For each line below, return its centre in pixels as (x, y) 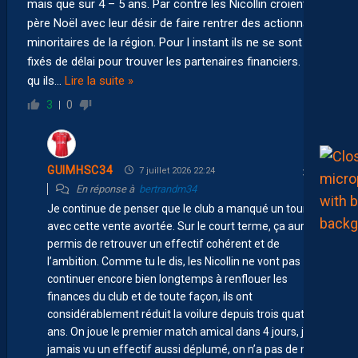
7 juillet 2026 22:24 (176, 170)
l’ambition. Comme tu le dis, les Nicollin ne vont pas (174, 261)
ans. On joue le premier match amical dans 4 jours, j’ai (181, 331)
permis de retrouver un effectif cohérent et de (163, 243)
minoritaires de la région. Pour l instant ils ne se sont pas (176, 42)
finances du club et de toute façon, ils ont (150, 296)
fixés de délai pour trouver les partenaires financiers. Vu (173, 61)
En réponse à (106, 189)
